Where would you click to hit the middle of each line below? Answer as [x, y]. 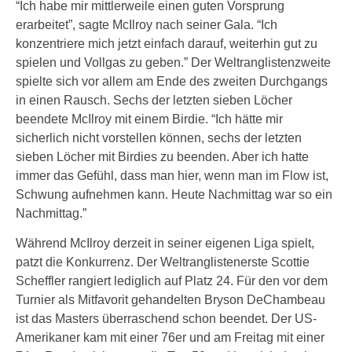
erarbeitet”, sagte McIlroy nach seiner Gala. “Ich [147, 25]
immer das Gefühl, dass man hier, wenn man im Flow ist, [172, 176]
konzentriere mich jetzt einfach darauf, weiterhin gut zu [167, 44]
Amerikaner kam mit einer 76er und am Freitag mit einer [170, 337]
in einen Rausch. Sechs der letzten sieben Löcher [154, 100]
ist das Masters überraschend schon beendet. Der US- [166, 319]
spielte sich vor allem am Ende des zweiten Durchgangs [172, 81]
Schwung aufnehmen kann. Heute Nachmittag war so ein [174, 194]
